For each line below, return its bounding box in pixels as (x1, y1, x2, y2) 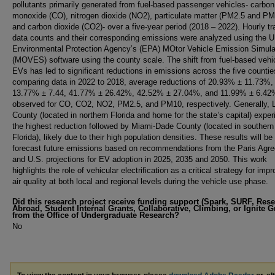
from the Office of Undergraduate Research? (12, 211, 179, 220)
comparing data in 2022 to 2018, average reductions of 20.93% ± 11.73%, (12, 77, 273, 87)
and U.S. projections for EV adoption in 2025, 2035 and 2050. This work (12, 155, 267, 164)
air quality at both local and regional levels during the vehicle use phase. (12, 177, 268, 186)
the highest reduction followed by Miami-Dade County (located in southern (12, 122, 274, 131)
